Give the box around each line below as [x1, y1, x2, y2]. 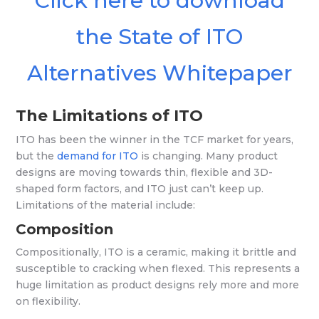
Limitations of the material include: [16, 199, 196, 211]
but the [16, 150, 58, 162]
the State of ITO [76, 23, 243, 50]
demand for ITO [57, 150, 139, 162]
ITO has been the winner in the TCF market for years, [16, 133, 294, 146]
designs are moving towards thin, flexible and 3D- [16, 166, 273, 179]
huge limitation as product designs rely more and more [16, 278, 300, 291]
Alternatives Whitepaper [26, 60, 293, 86]
